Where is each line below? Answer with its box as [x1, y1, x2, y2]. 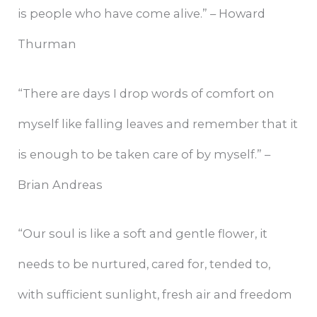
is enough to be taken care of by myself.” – [18, 146, 271, 161]
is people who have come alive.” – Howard [18, 6, 266, 21]
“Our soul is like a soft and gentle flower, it [18, 226, 268, 241]
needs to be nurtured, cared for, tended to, [18, 256, 271, 271]
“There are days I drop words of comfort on [18, 86, 275, 100]
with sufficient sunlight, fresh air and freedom [18, 287, 293, 301]
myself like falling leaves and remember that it [18, 116, 299, 131]
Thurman [18, 37, 77, 52]
